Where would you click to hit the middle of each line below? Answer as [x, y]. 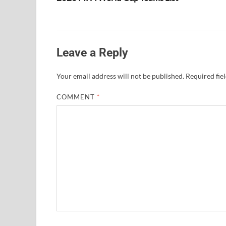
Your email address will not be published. [120, 76]
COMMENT [77, 97]
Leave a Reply [92, 52]
